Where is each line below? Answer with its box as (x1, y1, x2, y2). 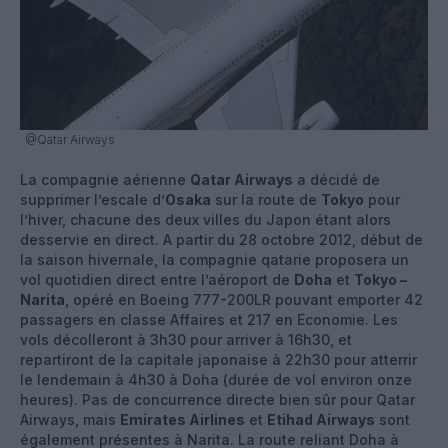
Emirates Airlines (120, 410, 245, 428)
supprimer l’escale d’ (20, 190, 165, 208)
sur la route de (211, 190, 321, 208)
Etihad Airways (267, 410, 375, 428)
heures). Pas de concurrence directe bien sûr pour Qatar (20, 390, 415, 408)
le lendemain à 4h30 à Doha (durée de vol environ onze (20, 370, 412, 388)
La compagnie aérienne (20, 170, 190, 188)
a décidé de (293, 170, 380, 188)
